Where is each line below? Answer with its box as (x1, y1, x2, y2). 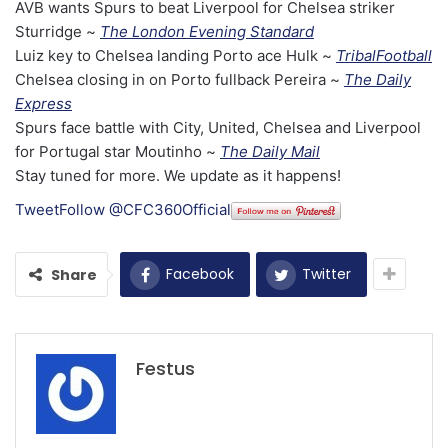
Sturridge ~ (15, 22, 100, 42)
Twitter (302, 264, 351, 285)
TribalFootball (336, 46, 432, 66)
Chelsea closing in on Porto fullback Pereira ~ (15, 70, 344, 90)
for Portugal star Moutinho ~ (15, 142, 220, 162)
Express (15, 94, 72, 114)
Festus (136, 356, 195, 382)
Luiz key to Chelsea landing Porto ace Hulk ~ (15, 46, 336, 66)
